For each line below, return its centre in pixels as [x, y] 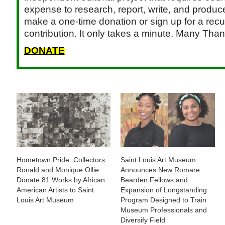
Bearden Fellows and [154, 180]
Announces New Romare [160, 170]
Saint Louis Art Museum [158, 159]
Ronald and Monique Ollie [58, 170]
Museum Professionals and [164, 210]
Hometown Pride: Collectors [61, 159]
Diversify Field [143, 220]
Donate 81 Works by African [61, 180]
